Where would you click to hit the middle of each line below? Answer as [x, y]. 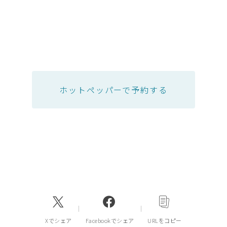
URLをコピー [165, 220]
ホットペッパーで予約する [113, 90]
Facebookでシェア [110, 220]
